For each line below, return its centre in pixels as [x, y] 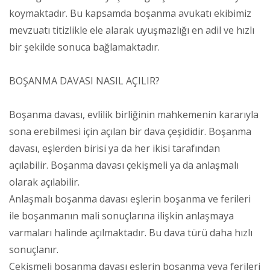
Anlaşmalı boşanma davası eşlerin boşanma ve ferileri [130, 199]
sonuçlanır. [34, 249]
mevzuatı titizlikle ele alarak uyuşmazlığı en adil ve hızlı [132, 30]
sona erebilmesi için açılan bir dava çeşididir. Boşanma [130, 131]
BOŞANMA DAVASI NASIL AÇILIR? [84, 80]
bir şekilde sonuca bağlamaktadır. [84, 47]
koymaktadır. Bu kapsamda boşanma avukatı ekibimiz [130, 13]
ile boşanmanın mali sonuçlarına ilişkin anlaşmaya [121, 215]
